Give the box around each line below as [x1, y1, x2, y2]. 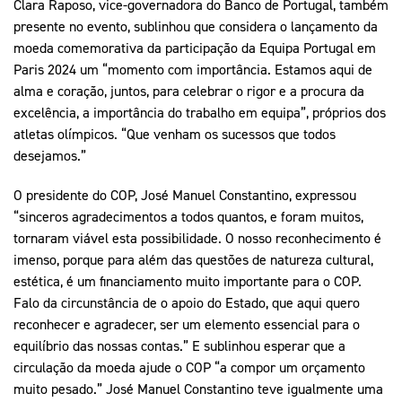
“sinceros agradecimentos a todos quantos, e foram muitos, [13, 206, 363, 225]
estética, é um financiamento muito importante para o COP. [13, 271, 362, 290]
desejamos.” [13, 145, 86, 164]
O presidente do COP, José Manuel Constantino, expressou [13, 185, 356, 204]
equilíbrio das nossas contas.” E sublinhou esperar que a [13, 336, 345, 354]
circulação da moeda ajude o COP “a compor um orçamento [13, 357, 365, 376]
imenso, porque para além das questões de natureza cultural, [13, 249, 373, 268]
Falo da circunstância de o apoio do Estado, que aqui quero [13, 293, 360, 311]
